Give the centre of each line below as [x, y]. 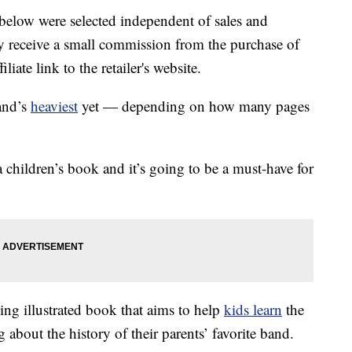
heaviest [54, 106]
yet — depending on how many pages [194, 106]
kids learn [253, 310]
